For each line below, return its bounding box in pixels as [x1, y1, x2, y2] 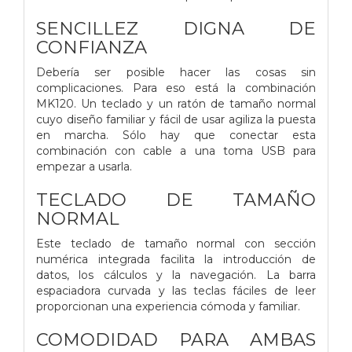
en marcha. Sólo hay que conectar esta [36, 127, 316, 142]
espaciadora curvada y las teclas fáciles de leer [36, 283, 316, 298]
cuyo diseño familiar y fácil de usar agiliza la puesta [36, 112, 316, 126]
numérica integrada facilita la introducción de [36, 251, 316, 266]
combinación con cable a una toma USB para [36, 143, 316, 158]
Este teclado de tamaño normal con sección [36, 236, 316, 251]
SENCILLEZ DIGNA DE [36, 16, 316, 39]
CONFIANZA [36, 35, 147, 58]
